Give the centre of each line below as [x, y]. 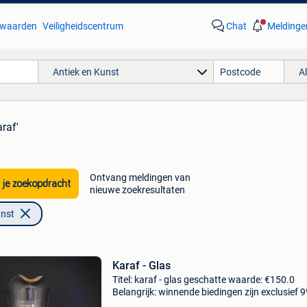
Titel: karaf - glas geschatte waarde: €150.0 [203, 280]
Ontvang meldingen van [140, 177]
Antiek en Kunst [86, 72]
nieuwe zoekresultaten [137, 190]
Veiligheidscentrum [83, 26]
